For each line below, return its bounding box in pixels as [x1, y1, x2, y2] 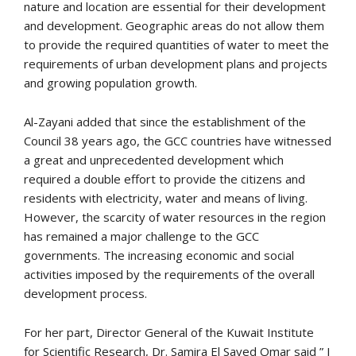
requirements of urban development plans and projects [24, 55, 327, 72]
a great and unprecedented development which [24, 151, 284, 168]
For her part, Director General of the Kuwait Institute [24, 323, 314, 340]
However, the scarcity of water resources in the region [24, 208, 326, 225]
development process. [24, 284, 147, 301]
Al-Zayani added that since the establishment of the [24, 113, 306, 130]
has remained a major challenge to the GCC [24, 227, 259, 244]
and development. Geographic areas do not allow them [24, 17, 324, 33]
